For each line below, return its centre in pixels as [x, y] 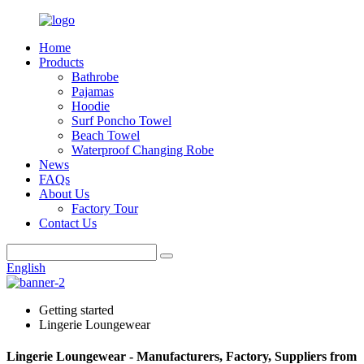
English [26, 268]
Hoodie [91, 106]
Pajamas [93, 91]
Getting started [76, 310]
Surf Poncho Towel [121, 121]
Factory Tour [105, 208]
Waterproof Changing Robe [143, 150]
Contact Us [68, 223]
